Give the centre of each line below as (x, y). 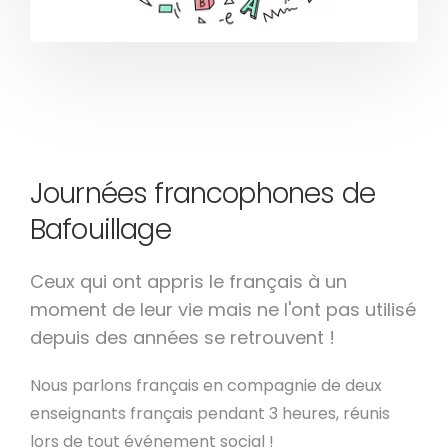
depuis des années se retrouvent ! (182, 337)
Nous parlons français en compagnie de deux (206, 385)
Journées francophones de (202, 193)
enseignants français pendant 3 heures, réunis (210, 413)
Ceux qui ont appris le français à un (188, 281)
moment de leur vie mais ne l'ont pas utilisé (223, 309)
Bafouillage (100, 229)
